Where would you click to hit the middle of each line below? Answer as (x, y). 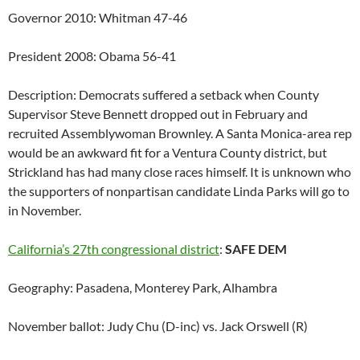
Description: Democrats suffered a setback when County (164, 95)
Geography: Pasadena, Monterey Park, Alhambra (143, 288)
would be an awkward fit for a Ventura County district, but (168, 153)
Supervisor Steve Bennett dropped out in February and (158, 114)
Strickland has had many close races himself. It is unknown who (180, 172)
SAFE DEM (256, 249)
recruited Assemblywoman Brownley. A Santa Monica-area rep (180, 133)
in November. (45, 211)
